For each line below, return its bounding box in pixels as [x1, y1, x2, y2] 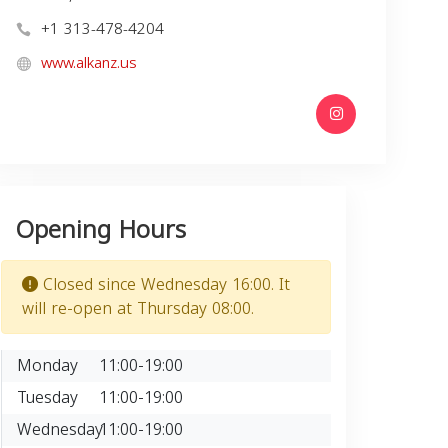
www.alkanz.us [41, 48, 137, 77]
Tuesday [17, 381, 78, 413]
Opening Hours [16, 206, 186, 253]
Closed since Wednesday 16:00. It [38, 268, 290, 300]
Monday [17, 349, 78, 381]
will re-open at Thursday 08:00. [22, 292, 254, 324]
